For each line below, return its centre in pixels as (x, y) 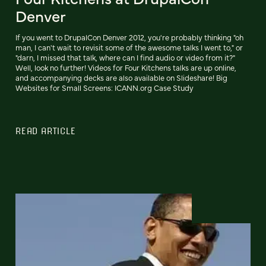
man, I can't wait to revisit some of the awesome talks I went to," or (129, 47)
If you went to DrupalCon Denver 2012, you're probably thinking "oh (129, 37)
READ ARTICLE (46, 131)
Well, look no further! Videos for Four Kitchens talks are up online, (126, 68)
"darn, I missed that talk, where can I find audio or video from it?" (125, 58)
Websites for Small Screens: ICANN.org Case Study (104, 88)
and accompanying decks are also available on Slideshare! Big (121, 78)
